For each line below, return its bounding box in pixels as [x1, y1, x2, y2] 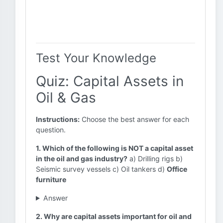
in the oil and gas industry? [36, 154, 127, 163]
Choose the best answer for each [80, 115, 189, 123]
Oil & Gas [36, 89, 96, 106]
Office [167, 165, 187, 173]
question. [36, 125, 66, 134]
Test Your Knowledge [36, 51, 156, 65]
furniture [36, 175, 66, 184]
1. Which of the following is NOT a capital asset [36, 144, 193, 152]
